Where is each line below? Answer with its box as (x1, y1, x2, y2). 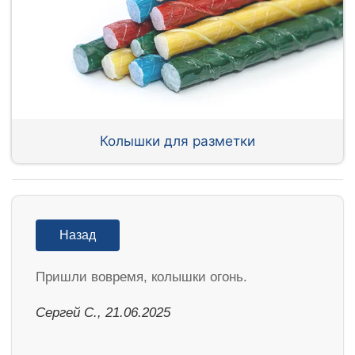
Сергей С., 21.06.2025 (36, 304, 170, 320)
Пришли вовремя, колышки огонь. (36, 269, 247, 284)
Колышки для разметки (100, 132, 255, 149)
